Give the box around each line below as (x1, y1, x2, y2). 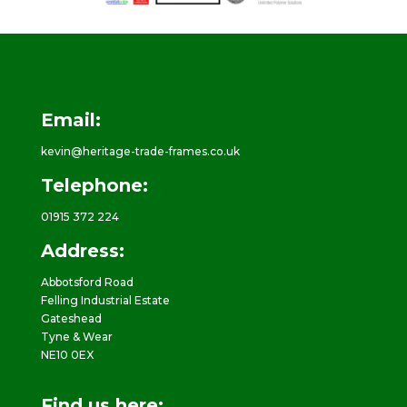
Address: (40, 239, 124, 262)
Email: (40, 108, 101, 131)
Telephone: (40, 174, 148, 196)
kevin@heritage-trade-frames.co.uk (40, 144, 240, 158)
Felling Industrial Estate (40, 293, 170, 307)
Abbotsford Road (40, 274, 134, 289)
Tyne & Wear (40, 329, 113, 343)
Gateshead (40, 311, 102, 325)
